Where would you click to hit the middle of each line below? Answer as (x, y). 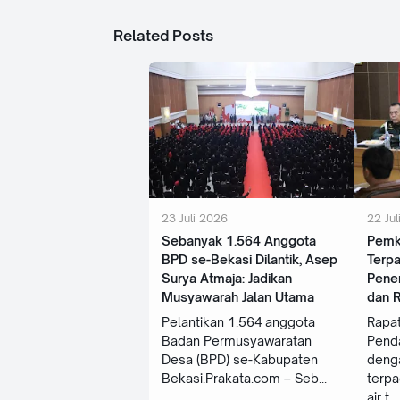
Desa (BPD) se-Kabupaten (240, 360)
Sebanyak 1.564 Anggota (239, 241)
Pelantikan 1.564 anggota (238, 322)
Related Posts (163, 36)
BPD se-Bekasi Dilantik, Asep (250, 260)
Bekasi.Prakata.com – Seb (240, 379)
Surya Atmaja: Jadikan (227, 279)
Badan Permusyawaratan (237, 341)
